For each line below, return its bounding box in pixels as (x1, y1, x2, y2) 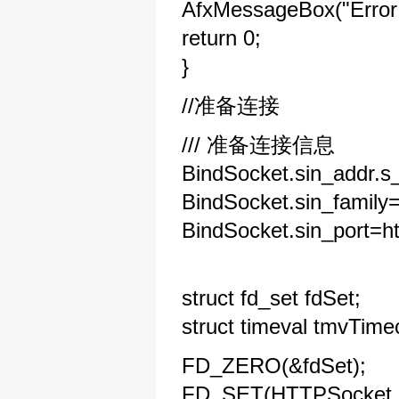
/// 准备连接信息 (182, 133, 335, 157)
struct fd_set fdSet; (182, 286, 361, 310)
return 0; (182, 26, 261, 50)
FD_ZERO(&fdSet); (182, 354, 366, 378)
